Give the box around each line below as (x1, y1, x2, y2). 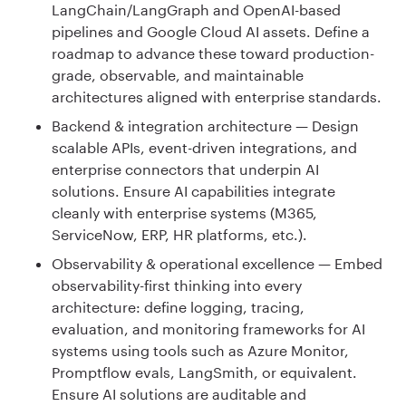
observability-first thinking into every (52, 275, 302, 294)
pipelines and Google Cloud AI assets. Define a (52, 22, 370, 40)
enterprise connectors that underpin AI (52, 159, 319, 178)
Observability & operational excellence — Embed (52, 254, 382, 272)
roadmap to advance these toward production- (52, 43, 374, 62)
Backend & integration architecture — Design (52, 116, 359, 134)
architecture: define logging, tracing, (52, 297, 304, 315)
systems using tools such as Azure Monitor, (52, 341, 349, 359)
